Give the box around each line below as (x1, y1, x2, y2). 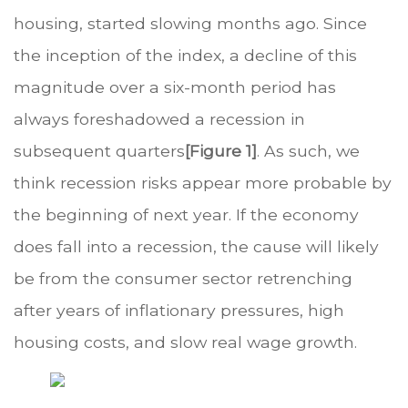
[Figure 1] (185, 140, 257, 160)
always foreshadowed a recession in (14, 108, 305, 128)
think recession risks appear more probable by (14, 172, 392, 192)
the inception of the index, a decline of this (14, 45, 357, 65)
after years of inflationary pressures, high (14, 300, 344, 320)
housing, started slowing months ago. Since (14, 13, 367, 33)
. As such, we (257, 140, 360, 160)
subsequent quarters (14, 140, 185, 160)
